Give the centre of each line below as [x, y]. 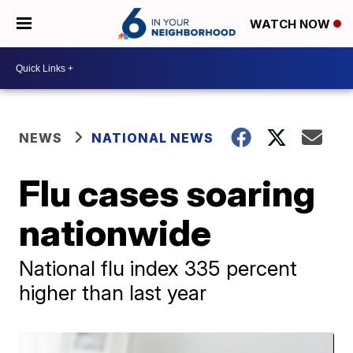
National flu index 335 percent [158, 268]
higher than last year [113, 293]
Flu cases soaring [167, 193]
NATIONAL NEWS [153, 138]
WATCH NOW [292, 24]
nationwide [115, 232]
